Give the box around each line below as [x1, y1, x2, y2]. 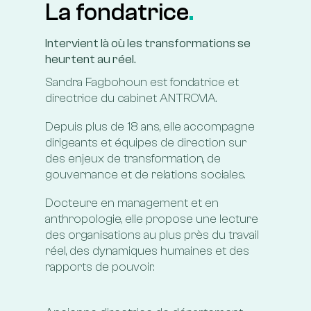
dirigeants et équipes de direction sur [44, 135, 246, 150]
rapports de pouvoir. [44, 259, 154, 274]
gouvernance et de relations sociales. [44, 167, 245, 182]
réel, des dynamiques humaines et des [44, 243, 249, 258]
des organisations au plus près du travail [44, 227, 259, 242]
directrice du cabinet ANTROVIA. [44, 90, 217, 106]
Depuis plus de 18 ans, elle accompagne [44, 119, 255, 134]
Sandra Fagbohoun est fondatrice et [44, 74, 239, 90]
